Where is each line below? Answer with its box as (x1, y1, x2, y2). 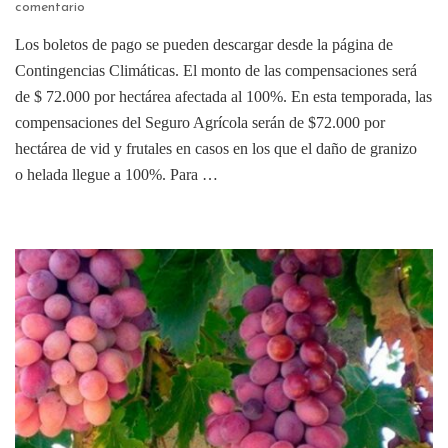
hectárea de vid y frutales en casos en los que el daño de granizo (15, 139, 417, 157)
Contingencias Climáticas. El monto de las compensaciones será (15, 61, 417, 79)
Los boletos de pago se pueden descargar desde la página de (15, 35, 393, 53)
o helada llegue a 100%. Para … (15, 165, 218, 183)
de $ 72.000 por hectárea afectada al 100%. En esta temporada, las (15, 87, 432, 105)
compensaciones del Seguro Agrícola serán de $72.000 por (15, 113, 385, 131)
